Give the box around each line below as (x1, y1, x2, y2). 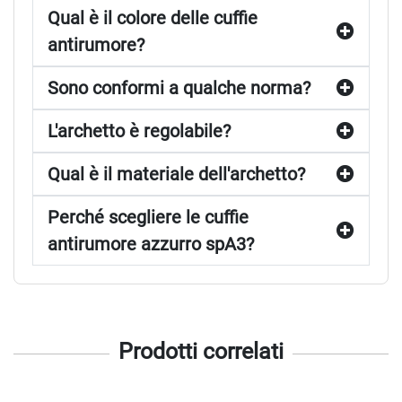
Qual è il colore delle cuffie (48, 6, 258, 29)
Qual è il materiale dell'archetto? (48, 162, 305, 185)
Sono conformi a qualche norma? (48, 76, 310, 99)
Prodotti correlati (118, 337, 284, 364)
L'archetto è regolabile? (48, 119, 231, 142)
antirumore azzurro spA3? (48, 232, 254, 255)
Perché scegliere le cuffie (48, 205, 249, 228)
